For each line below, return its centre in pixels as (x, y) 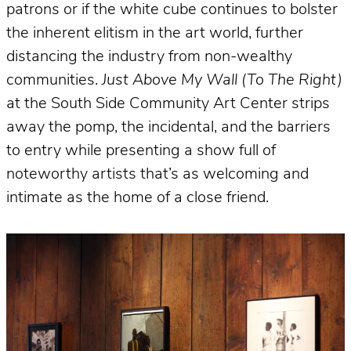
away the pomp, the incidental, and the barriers (168, 127)
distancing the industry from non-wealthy (149, 57)
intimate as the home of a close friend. (138, 198)
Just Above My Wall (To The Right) (222, 80)
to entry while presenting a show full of (141, 151)
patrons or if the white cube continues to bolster (172, 10)
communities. (54, 80)
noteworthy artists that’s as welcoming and (157, 174)
